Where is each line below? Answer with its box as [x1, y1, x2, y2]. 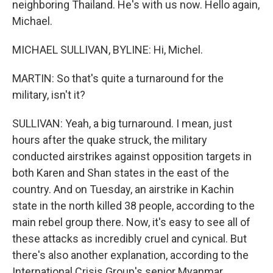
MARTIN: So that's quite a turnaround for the [12, 72, 224, 85]
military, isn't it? [12, 88, 85, 101]
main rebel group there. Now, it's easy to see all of [12, 216, 250, 229]
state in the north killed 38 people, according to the [12, 199, 255, 212]
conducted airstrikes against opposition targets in [12, 150, 252, 163]
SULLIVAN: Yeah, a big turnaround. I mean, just [12, 117, 232, 130]
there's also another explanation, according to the [12, 249, 249, 261]
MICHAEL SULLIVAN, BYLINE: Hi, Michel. [12, 43, 203, 56]
